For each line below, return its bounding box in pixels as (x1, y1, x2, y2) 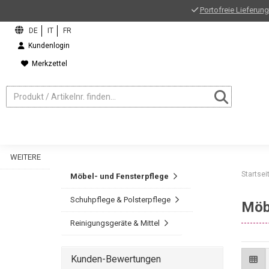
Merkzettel (28, 59, 67, 68)
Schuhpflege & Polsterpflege (70, 195, 171, 204)
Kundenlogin (25, 41, 70, 50)
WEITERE (10, 153, 41, 162)
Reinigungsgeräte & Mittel (70, 219, 160, 228)
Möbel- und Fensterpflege (70, 172, 169, 181)
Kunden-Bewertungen (71, 253, 161, 265)
